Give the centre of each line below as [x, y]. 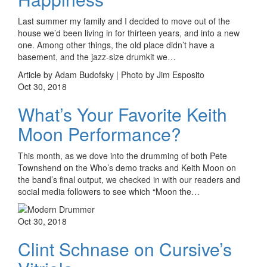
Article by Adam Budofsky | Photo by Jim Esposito [111, 74]
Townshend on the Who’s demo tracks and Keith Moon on [127, 167]
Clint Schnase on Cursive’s [125, 249]
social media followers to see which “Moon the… [109, 191]
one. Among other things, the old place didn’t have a [116, 44]
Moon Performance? [100, 133]
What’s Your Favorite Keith [122, 114]
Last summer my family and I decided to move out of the [124, 21]
